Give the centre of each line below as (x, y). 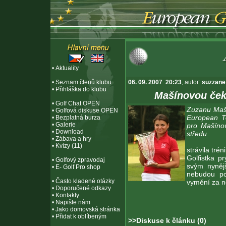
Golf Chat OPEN (78, 103)
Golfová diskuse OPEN (87, 110)
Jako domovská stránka (88, 209)
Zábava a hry (73, 139)
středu (197, 134)
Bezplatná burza (78, 118)
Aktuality (67, 68)
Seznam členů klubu (83, 82)
